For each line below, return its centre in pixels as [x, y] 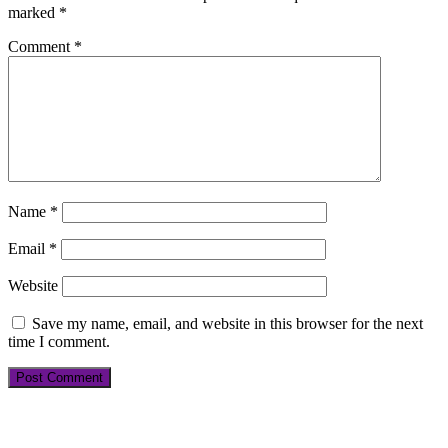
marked [33, 12]
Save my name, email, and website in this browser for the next [227, 323]
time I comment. [59, 341]
